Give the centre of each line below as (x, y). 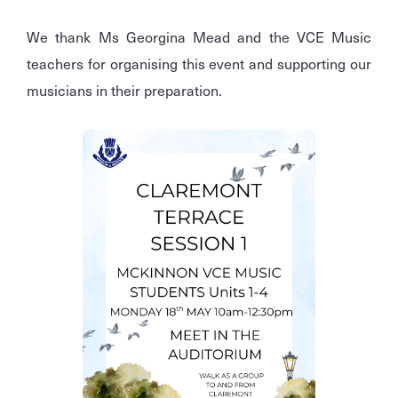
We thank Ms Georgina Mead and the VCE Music (199, 37)
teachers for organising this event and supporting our (199, 64)
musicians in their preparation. (124, 90)
